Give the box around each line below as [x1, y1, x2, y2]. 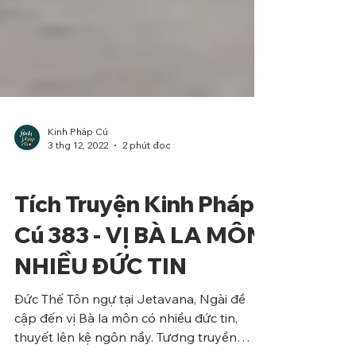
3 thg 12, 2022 [48, 203, 108, 215]
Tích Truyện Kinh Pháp [14, 253, 254, 281]
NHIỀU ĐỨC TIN [14, 315, 187, 343]
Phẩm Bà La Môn [14, 228, 103, 242]
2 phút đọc [122, 203, 171, 215]
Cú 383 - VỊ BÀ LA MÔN [14, 284, 264, 312]
